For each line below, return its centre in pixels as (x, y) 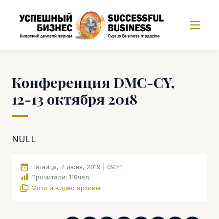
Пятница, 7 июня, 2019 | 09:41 (77, 167)
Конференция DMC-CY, (93, 82)
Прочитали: (49, 177)
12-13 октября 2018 (75, 99)
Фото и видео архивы (66, 187)
